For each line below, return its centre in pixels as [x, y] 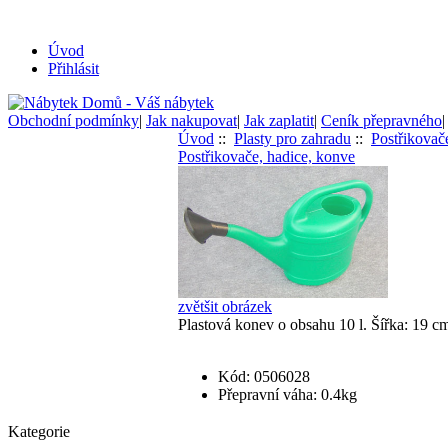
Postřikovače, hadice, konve [266, 156]
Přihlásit [73, 68]
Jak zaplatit [279, 120]
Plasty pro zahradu [292, 138]
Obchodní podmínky [73, 120]
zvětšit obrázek [225, 306]
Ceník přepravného [381, 120]
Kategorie [39, 431]
